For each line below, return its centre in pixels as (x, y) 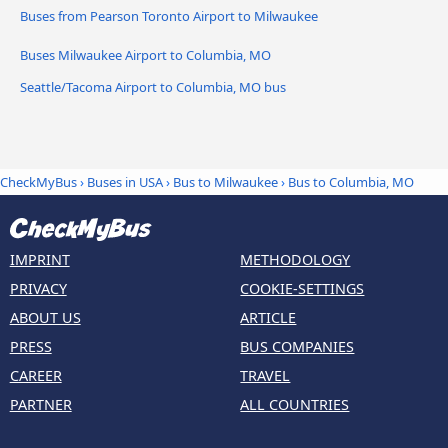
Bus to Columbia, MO (351, 182)
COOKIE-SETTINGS (302, 288)
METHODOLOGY (295, 259)
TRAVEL (265, 375)
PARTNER (40, 404)
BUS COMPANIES (297, 346)
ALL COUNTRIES (295, 404)
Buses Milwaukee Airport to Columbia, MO (145, 55)
